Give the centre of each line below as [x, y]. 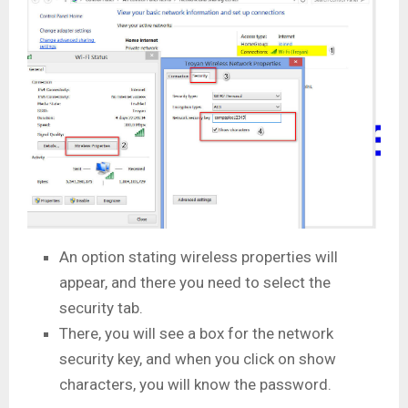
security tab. [103, 308]
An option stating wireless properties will [199, 257]
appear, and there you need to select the [195, 283]
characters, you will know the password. [195, 385]
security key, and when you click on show [198, 359]
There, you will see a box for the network [196, 334]
